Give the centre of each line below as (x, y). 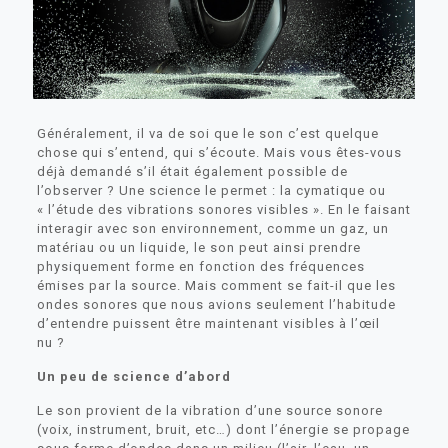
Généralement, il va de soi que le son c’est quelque (207, 133)
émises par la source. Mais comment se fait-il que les (216, 285)
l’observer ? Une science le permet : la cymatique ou (211, 190)
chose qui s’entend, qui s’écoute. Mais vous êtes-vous (219, 152)
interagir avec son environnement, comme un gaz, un (212, 228)
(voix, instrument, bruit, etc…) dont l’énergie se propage (223, 429)
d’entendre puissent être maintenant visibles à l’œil (208, 323)
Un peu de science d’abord (133, 376)
